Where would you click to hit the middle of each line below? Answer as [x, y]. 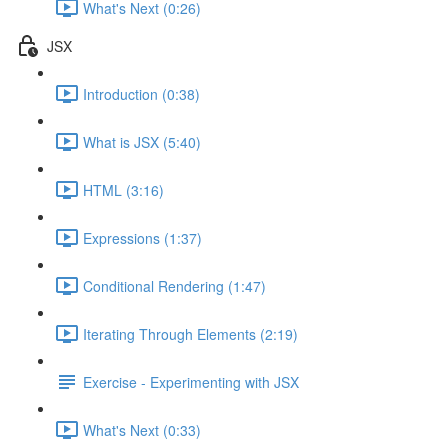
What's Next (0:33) [142, 429]
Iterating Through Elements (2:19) [190, 333]
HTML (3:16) [123, 189]
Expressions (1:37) [142, 237]
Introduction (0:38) [141, 93]
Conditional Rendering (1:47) [174, 285]
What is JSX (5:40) [142, 141]
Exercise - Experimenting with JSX [191, 381]
